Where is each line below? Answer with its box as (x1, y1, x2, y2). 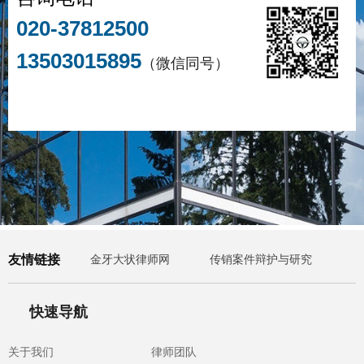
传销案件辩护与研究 (209, 253, 312, 266)
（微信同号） (141, 55, 229, 71)
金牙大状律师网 (90, 253, 170, 266)
